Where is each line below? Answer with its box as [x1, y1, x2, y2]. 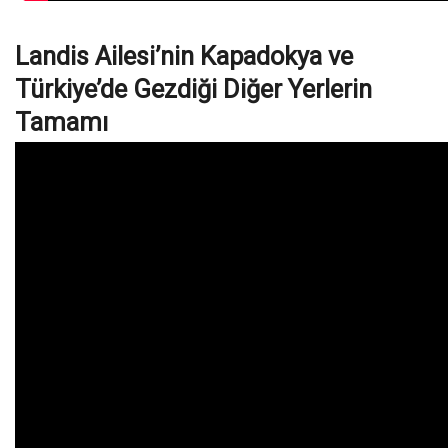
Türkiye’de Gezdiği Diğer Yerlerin [15, 74, 372, 105]
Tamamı [15, 107, 108, 138]
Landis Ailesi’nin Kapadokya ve [15, 41, 353, 72]
